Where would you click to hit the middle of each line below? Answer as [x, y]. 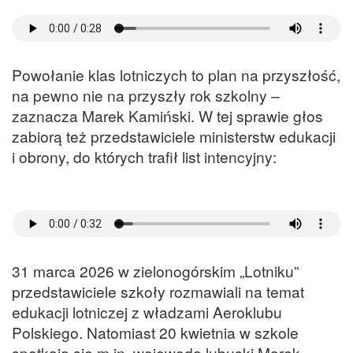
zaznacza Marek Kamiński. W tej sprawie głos [167, 116]
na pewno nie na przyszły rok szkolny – [146, 95]
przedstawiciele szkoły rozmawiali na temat [158, 291]
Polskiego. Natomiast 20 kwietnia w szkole [155, 332]
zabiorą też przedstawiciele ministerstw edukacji [174, 136]
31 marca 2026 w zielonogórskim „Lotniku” [155, 270]
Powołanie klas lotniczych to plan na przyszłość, [176, 75]
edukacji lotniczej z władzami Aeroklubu [147, 311]
